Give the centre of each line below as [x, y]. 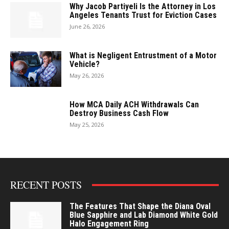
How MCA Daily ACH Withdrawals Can [134, 105]
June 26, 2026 [87, 27]
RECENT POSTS [46, 185]
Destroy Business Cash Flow [119, 113]
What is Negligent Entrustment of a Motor [143, 56]
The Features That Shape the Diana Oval [140, 207]
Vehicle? [85, 64]
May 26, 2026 [87, 76]
